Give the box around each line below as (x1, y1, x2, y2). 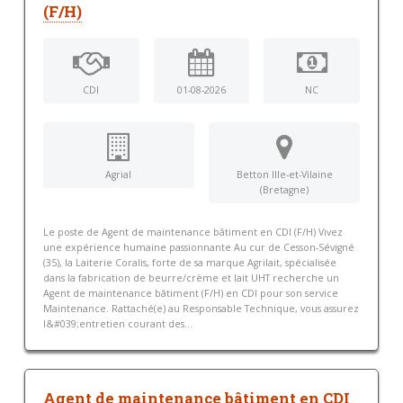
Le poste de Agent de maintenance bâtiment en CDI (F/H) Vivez (42, 226, 343, 238)
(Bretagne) (260, 184, 309, 197)
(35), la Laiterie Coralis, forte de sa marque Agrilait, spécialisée (42, 256, 336, 269)
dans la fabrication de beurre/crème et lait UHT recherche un (42, 272, 339, 284)
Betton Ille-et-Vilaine (236, 168, 333, 182)
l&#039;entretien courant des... (42, 318, 193, 330)
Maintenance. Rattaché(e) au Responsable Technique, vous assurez (42, 302, 359, 315)
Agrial (105, 168, 132, 182)
